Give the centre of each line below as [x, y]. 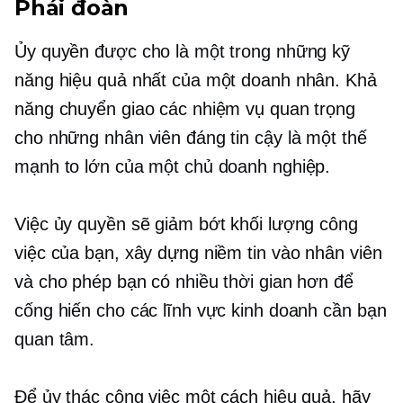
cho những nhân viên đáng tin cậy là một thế [191, 137]
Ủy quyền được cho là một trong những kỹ [183, 51]
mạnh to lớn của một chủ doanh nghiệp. [173, 166]
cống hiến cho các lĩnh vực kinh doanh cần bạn [201, 310]
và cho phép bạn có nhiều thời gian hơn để [184, 281]
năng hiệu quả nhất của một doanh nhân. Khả [196, 80]
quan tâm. [55, 339]
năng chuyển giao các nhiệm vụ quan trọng [185, 108]
